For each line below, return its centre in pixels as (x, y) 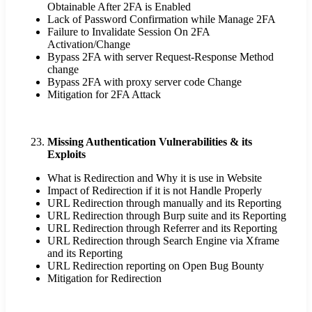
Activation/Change (89, 45)
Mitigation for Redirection (104, 279)
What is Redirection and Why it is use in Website (155, 178)
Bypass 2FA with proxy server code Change (145, 82)
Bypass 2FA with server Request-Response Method (161, 57)
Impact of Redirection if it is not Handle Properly (155, 191)
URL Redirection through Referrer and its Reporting (162, 228)
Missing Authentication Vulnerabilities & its (150, 142)
